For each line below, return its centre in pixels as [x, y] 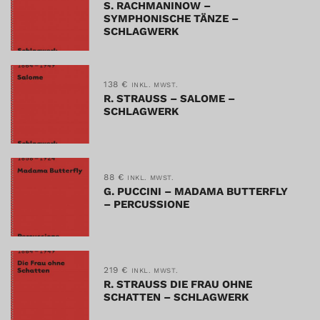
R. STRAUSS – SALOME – [169, 98]
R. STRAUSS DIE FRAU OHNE [178, 284]
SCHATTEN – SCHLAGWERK [176, 297]
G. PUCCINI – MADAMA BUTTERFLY [196, 191]
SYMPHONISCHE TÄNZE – [171, 18]
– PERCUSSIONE [146, 204]
